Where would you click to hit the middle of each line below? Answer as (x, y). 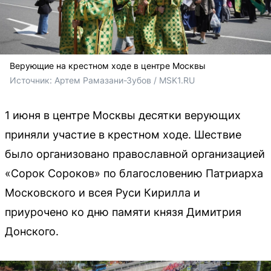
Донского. (32, 231)
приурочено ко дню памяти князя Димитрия (123, 212)
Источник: (32, 80)
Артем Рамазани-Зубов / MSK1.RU (125, 80)
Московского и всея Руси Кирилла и (103, 192)
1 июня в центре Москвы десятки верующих (123, 115)
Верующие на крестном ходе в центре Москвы (108, 65)
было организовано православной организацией (135, 154)
